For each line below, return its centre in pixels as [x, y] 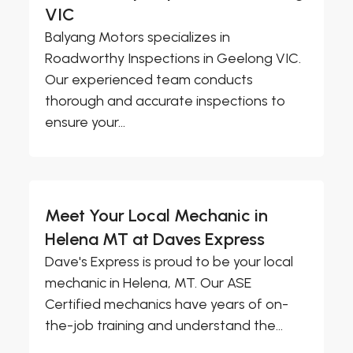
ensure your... [85, 123]
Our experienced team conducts [149, 80]
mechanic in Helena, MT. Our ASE [149, 283]
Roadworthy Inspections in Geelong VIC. [173, 59]
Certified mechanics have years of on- [167, 305]
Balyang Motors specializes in [138, 37]
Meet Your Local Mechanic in [157, 216]
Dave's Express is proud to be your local [169, 262]
